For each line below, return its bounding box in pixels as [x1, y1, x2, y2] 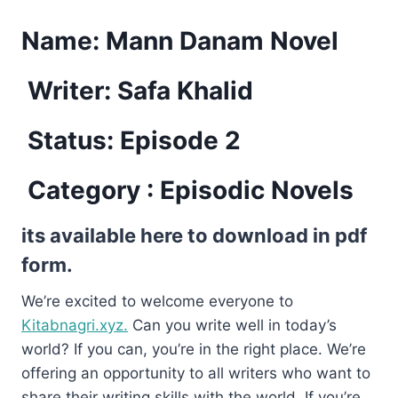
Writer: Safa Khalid [21, 75, 253, 106]
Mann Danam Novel [106, 25, 345, 56]
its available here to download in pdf [21, 223, 367, 247]
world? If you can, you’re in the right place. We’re [21, 339, 366, 358]
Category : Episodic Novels [21, 174, 354, 205]
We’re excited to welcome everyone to [21, 291, 293, 310]
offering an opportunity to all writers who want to [21, 363, 370, 382]
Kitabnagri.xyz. [21, 315, 128, 334]
